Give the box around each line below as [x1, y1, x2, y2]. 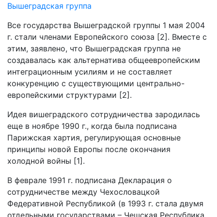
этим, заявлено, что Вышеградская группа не [7, 44, 181, 53]
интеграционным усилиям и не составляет [7, 67, 172, 77]
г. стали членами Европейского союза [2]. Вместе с [7, 32, 207, 42]
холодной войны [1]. [7, 156, 85, 166]
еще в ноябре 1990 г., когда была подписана [7, 121, 177, 131]
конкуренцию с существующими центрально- [7, 78, 185, 88]
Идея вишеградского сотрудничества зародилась [7, 109, 200, 119]
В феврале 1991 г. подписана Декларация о [7, 175, 172, 185]
